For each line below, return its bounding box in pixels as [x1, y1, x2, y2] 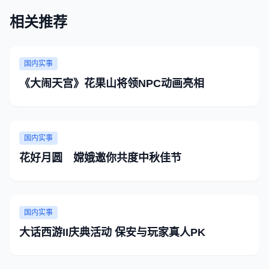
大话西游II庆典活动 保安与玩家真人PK [19, 226, 205, 238]
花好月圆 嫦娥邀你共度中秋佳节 [19, 152, 181, 164]
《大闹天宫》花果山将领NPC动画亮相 [19, 77, 204, 89]
